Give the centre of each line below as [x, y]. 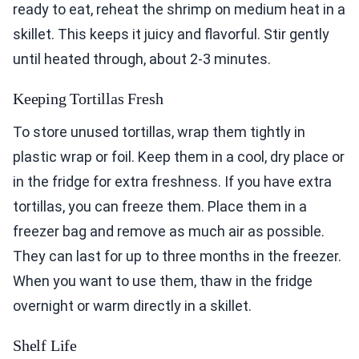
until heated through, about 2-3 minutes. [142, 58]
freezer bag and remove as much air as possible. [169, 231]
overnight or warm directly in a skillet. [132, 305]
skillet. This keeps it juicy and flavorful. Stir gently [171, 34]
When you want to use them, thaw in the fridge [163, 280]
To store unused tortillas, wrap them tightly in [159, 131]
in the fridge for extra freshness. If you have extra [172, 181]
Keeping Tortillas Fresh [88, 98]
